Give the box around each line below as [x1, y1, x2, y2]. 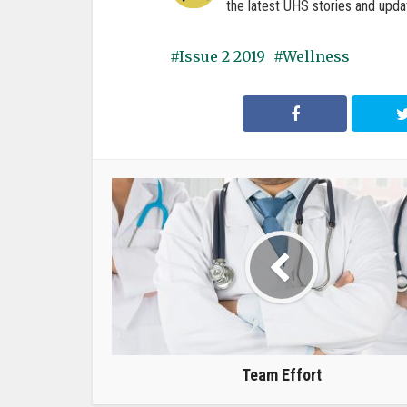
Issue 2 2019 [179, 47, 265, 65]
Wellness [283, 47, 350, 65]
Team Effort [242, 365, 322, 384]
